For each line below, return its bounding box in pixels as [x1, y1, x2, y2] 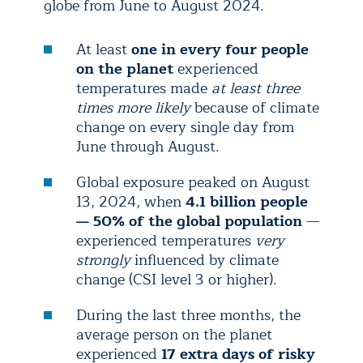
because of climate [190, 96, 319, 120]
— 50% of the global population [76, 209, 302, 233]
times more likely [76, 96, 190, 120]
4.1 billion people [186, 190, 308, 214]
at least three [211, 76, 300, 100]
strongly [76, 248, 130, 272]
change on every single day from [76, 115, 294, 139]
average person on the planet [76, 322, 272, 347]
